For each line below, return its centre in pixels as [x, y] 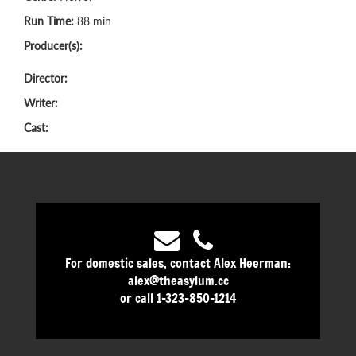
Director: [46, 78]
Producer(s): [53, 45]
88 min [94, 21]
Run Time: [50, 21]
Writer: [41, 103]
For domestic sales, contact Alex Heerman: [178, 262]
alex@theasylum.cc [178, 279]
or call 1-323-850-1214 [178, 297]
